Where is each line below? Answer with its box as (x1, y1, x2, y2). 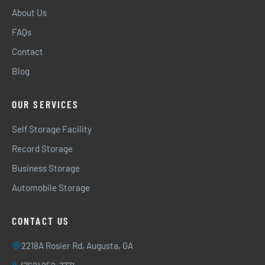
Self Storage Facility (12, 124, 92, 134)
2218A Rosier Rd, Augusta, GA (21, 240, 133, 251)
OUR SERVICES (12, 98, 79, 111)
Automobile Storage (12, 182, 90, 193)
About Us (12, 7, 47, 18)
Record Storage (12, 143, 73, 154)
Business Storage (12, 163, 80, 173)
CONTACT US (12, 214, 70, 227)
